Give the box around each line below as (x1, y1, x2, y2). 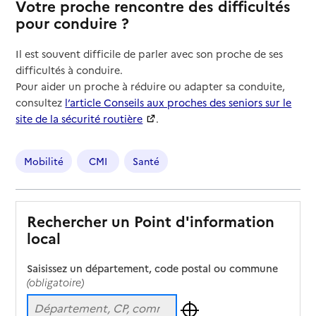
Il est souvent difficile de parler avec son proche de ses (16, 46, 284, 61)
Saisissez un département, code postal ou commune (27, 260, 279, 275)
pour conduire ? (16, 11, 134, 32)
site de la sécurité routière (16, 111, 143, 126)
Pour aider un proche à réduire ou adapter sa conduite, (16, 78, 286, 93)
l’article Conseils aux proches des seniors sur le (65, 95, 292, 109)
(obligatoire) (27, 274, 85, 289)
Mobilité (24, 154, 64, 167)
